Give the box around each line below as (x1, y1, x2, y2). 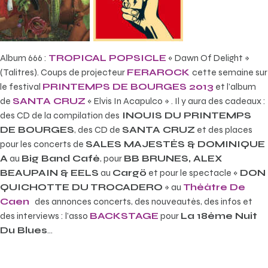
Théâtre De (183, 181, 245, 193)
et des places (195, 124, 252, 136)
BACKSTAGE (90, 210, 159, 222)
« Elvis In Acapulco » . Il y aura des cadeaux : (86, 95, 266, 107)
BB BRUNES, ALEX (124, 153, 222, 165)
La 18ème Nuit (181, 210, 257, 222)
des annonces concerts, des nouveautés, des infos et (29, 196, 252, 208)
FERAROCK (127, 66, 190, 78)
